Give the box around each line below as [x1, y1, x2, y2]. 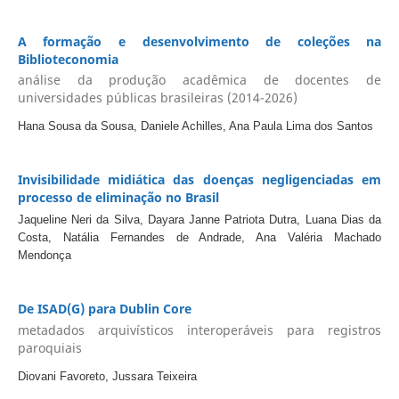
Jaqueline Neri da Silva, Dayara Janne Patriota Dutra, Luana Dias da [17, 213, 382, 227]
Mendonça [17, 248, 71, 263]
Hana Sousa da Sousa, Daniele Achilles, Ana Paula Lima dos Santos [17, 119, 373, 134]
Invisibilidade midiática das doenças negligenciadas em [17, 171, 382, 189]
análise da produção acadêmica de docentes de [17, 71, 382, 89]
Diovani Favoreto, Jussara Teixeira [17, 369, 197, 383]
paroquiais [17, 338, 82, 356]
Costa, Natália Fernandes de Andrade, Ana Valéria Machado [17, 231, 382, 245]
